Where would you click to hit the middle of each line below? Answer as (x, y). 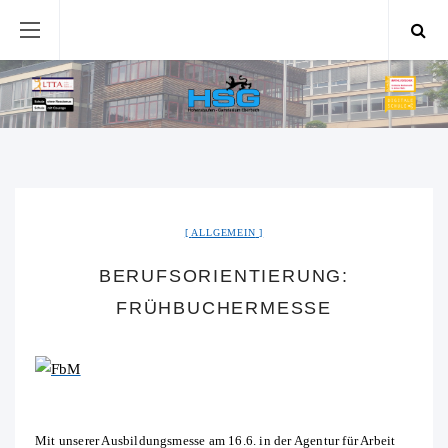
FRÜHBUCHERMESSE (223, 308)
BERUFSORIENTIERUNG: (224, 276)
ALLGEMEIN (223, 233)
